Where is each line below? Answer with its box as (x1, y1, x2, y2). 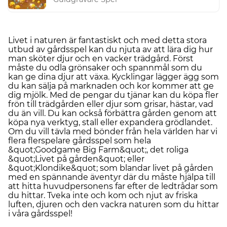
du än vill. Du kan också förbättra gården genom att (8, 108, 217, 118)
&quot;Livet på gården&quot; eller (8, 154, 144, 164)
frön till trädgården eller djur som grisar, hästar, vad (8, 99, 213, 109)
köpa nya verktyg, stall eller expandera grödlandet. (8, 117, 212, 127)
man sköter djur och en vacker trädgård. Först (8, 53, 194, 63)
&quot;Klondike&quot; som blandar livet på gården (8, 163, 213, 173)
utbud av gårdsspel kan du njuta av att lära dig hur (8, 44, 213, 54)
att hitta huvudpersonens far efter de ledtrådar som (8, 181, 218, 191)
